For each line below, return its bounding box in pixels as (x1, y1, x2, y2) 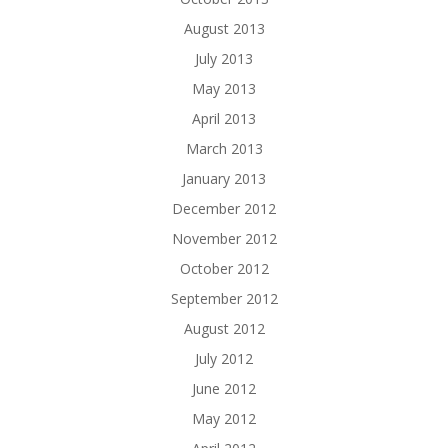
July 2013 (195, 49, 253, 69)
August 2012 (183, 319, 265, 339)
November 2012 (171, 229, 277, 249)
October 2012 (179, 259, 269, 279)
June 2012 (192, 379, 256, 399)
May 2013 (192, 79, 256, 99)
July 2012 (195, 349, 253, 369)
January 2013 (182, 169, 266, 189)
